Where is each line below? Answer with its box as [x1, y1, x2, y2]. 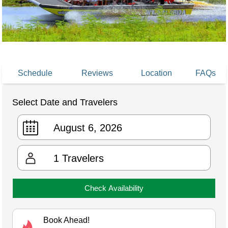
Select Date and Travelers [12, 97, 118, 108]
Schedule [17, 69, 52, 78]
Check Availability [84, 184, 144, 193]
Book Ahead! [43, 216, 90, 225]
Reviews [81, 69, 113, 78]
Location [140, 69, 172, 78]
